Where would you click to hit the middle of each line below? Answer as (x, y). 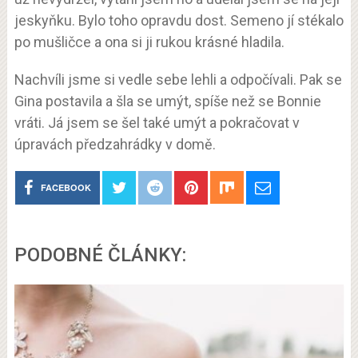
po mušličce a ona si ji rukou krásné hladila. (149, 42)
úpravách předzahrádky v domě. (115, 144)
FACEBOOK (66, 187)
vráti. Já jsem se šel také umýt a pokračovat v (157, 123)
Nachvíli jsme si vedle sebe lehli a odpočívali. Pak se (178, 80)
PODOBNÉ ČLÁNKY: (100, 255)
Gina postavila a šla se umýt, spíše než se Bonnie (167, 101)
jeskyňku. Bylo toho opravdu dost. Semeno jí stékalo (179, 20)
